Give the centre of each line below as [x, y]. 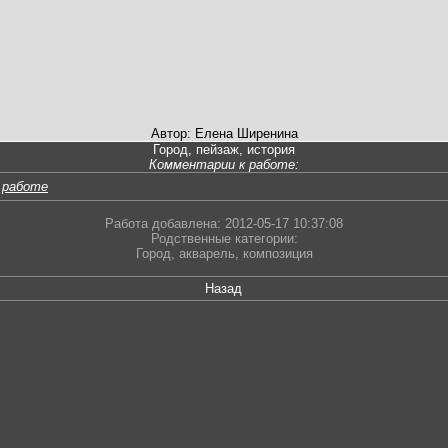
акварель [206, 254]
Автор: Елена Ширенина [224, 134]
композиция [277, 254]
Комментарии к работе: [224, 165]
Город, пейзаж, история [224, 150]
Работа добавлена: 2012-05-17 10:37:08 [224, 224]
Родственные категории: [224, 239]
